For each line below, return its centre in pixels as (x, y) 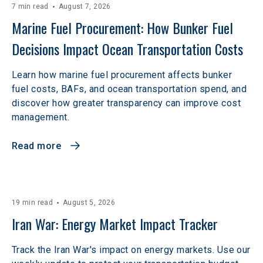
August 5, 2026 (89, 203)
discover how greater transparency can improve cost (127, 103)
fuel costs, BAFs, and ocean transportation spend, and (129, 89)
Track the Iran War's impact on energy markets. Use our (131, 250)
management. (41, 117)
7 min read (30, 6)
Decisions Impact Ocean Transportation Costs (127, 49)
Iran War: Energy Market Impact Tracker (115, 224)
